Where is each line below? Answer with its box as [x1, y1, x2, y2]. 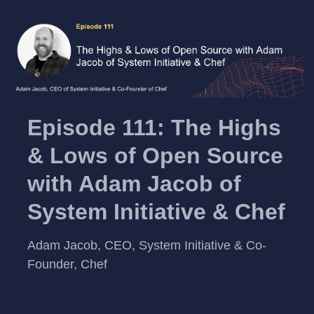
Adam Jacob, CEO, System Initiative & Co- [27, 238, 266, 252]
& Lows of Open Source [27, 143, 283, 169]
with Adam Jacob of [27, 171, 241, 197]
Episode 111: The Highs [27, 115, 281, 141]
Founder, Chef [27, 257, 107, 271]
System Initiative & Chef [27, 199, 285, 225]
